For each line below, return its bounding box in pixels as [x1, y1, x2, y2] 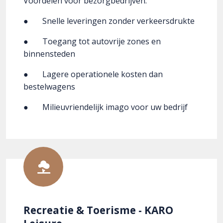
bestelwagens [23, 81, 75, 93]
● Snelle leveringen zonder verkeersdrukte [23, 15, 199, 27]
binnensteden [23, 48, 75, 60]
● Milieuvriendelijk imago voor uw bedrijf [23, 102, 188, 113]
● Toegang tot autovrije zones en [23, 36, 161, 47]
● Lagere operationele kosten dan [23, 69, 163, 80]
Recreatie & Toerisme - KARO [23, 203, 173, 218]
